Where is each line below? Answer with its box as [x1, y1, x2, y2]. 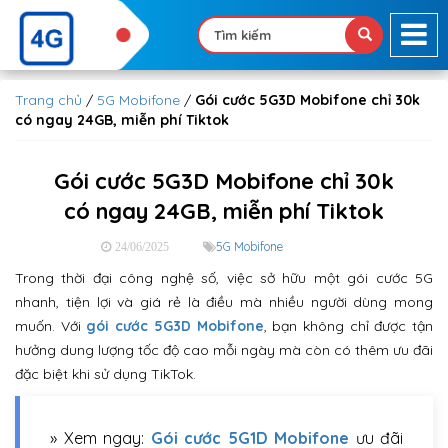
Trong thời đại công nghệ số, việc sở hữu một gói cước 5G [15, 269, 433, 287]
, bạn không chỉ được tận [263, 317, 434, 335]
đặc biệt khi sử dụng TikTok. [15, 365, 196, 383]
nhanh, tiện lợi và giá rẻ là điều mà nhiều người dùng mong [15, 293, 433, 311]
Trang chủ [15, 91, 82, 109]
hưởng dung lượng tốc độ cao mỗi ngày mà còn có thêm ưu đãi [15, 341, 433, 359]
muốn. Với [15, 317, 87, 335]
